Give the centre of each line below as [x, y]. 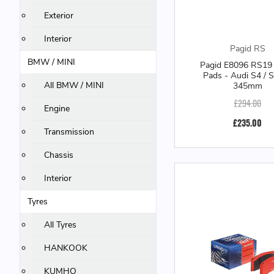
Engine [57, 109]
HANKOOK [66, 248]
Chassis [59, 155]
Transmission [69, 132]
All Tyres [61, 225]
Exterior [59, 16]
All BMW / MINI [74, 85]
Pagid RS [247, 49]
